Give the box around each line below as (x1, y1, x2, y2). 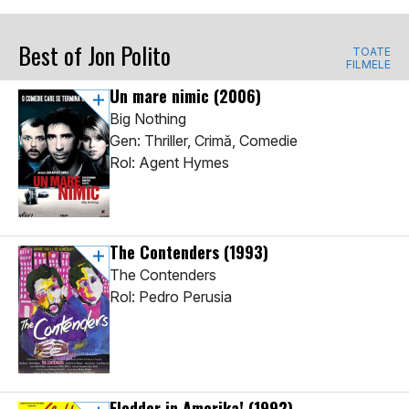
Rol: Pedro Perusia (110, 288, 232, 307)
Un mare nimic (110, 84, 214, 109)
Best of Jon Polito (18, 37, 171, 74)
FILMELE (346, 58, 391, 72)
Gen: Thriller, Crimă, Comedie (110, 131, 298, 151)
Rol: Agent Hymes (110, 153, 229, 173)
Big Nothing (110, 110, 186, 129)
